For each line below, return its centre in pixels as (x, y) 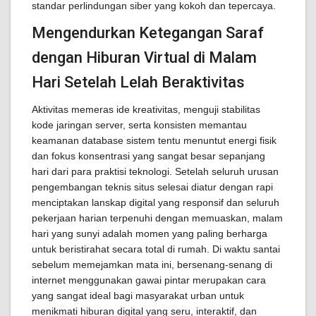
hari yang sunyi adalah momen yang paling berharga (150, 233)
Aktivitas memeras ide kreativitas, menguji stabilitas (146, 109)
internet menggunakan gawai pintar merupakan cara (149, 280)
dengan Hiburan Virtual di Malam (144, 57)
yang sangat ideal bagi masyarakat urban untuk (138, 296)
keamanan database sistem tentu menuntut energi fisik (154, 140)
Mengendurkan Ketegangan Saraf (148, 33)
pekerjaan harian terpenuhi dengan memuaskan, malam (157, 218)
